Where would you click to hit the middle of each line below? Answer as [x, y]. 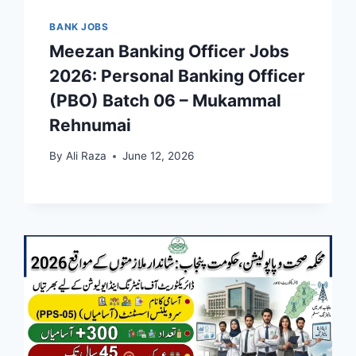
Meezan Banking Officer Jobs [170, 51]
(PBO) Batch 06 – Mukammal [166, 100]
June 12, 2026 [158, 156]
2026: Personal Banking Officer [178, 75]
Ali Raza [86, 156]
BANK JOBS [79, 26]
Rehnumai [91, 125]
